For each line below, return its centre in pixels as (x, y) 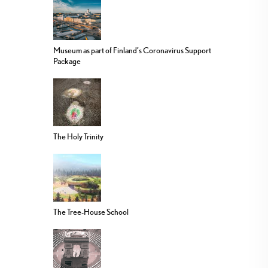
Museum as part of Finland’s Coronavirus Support (132, 50)
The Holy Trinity (78, 136)
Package (67, 61)
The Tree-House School (91, 211)
